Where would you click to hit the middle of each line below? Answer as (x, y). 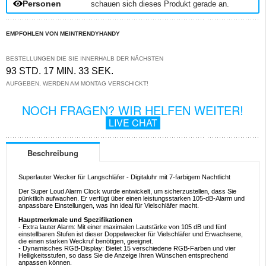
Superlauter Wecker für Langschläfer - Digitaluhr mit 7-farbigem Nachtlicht (124, 177)
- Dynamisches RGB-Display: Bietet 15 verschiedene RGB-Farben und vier (127, 248)
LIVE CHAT (133, 123)
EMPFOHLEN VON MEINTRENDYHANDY (63, 34)
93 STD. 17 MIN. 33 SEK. (60, 71)
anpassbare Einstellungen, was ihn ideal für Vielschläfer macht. (109, 206)
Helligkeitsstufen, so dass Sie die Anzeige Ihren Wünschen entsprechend (123, 256)
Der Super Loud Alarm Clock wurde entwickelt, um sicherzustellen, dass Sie (127, 191)
